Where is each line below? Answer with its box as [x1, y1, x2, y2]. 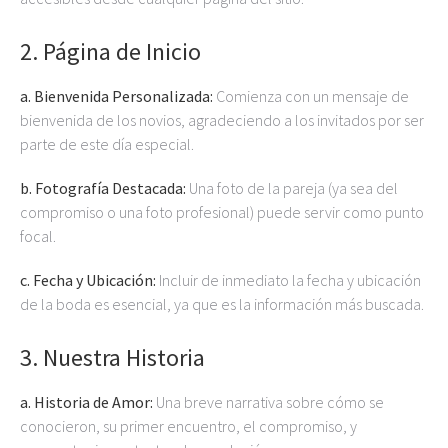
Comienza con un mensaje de [213, 86, 409, 106]
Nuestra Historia [43, 342, 205, 373]
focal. [20, 226, 56, 246]
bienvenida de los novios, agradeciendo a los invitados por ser [20, 110, 424, 130]
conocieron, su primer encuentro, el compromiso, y [20, 416, 357, 436]
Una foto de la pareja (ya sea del [186, 178, 398, 198]
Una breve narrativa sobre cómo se [153, 392, 384, 412]
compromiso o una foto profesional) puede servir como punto [20, 202, 424, 222]
